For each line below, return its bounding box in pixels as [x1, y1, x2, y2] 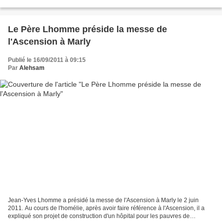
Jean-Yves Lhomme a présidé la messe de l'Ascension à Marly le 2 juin [8, 197, 199, 204]
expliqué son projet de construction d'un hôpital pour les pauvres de [8, 213, 190, 220]
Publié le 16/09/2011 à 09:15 [8, 56, 86, 63]
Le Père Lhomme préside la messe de [8, 24, 167, 34]
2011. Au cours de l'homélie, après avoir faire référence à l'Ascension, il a [8, 205, 205, 212]
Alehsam [19, 64, 45, 71]
